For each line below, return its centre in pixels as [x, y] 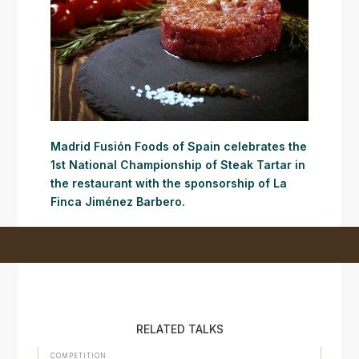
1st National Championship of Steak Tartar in [177, 165]
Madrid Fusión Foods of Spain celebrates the [178, 147]
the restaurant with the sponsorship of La [168, 184]
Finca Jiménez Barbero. [117, 202]
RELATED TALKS [179, 329]
